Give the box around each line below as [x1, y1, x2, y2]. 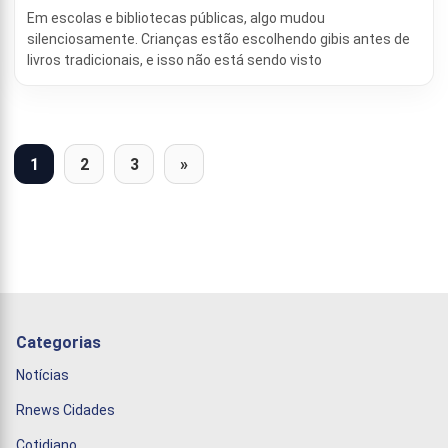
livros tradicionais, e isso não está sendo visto [27, 52, 322, 69]
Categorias [16, 333, 101, 352]
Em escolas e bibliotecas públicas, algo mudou [27, 10, 325, 27]
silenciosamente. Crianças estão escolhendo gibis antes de [27, 31, 410, 48]
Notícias [16, 367, 69, 383]
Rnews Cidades [16, 402, 115, 418]
